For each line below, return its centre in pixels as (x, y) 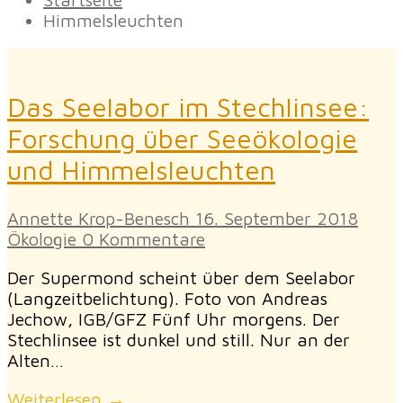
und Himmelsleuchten (141, 170)
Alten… (36, 361)
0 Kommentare (141, 239)
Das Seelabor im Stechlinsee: (188, 107)
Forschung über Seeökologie (182, 139)
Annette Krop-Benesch (99, 219)
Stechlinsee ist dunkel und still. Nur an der (179, 340)
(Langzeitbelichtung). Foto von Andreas (167, 299)
